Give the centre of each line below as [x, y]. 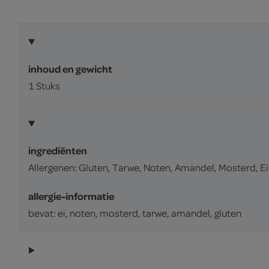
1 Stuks [44, 86]
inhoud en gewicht [70, 69]
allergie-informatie [71, 196]
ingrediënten [58, 150]
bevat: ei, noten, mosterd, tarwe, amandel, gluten [135, 213]
